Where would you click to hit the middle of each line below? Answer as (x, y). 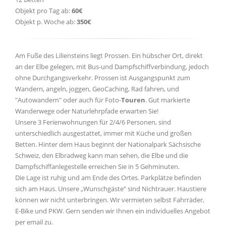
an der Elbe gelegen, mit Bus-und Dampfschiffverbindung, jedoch (112, 67)
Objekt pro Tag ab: (43, 11)
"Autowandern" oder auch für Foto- (68, 100)
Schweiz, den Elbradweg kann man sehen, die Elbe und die (102, 155)
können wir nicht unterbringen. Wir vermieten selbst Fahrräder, (110, 200)
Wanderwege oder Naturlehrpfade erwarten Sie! (87, 111)
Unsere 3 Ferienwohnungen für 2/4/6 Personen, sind (93, 122)
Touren (133, 100)
